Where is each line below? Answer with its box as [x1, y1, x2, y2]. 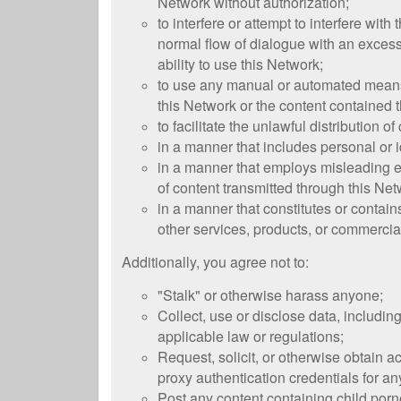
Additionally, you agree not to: [122, 252, 309, 273]
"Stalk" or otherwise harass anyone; [158, 285, 383, 306]
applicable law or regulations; [158, 326, 344, 347]
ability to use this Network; [158, 54, 323, 75]
